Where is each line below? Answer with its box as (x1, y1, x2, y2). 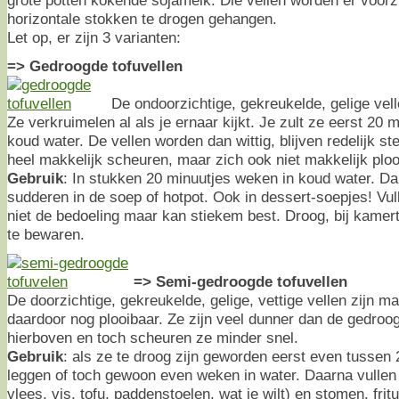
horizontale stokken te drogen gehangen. (7, 9, 277, 28)
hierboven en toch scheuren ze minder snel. (7, 328, 298, 346)
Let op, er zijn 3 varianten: (7, 28, 181, 46)
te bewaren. (7, 224, 85, 243)
